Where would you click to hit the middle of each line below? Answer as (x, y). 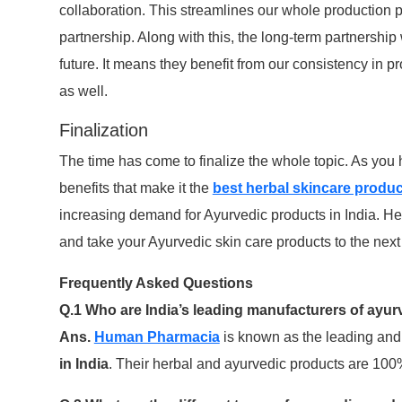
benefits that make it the (135, 188)
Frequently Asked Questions (156, 284)
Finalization (103, 131)
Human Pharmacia (157, 337)
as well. (83, 92)
